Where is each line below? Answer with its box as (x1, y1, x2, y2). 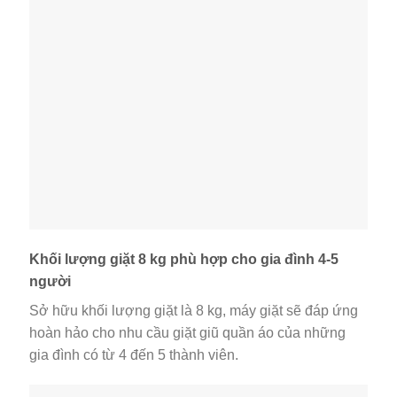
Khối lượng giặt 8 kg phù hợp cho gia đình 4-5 (29, 252, 339, 268)
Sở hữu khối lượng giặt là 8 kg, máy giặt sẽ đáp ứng (29, 303, 358, 319)
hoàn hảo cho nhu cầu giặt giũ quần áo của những (29, 325, 346, 341)
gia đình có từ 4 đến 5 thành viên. (29, 347, 238, 363)
